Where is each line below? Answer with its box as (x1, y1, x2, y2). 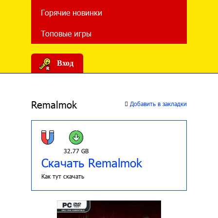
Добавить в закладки (128, 100, 187, 108)
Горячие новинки (41, 7, 102, 18)
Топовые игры (41, 28, 91, 38)
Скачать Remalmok (41, 155, 142, 170)
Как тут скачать (41, 172, 84, 180)
